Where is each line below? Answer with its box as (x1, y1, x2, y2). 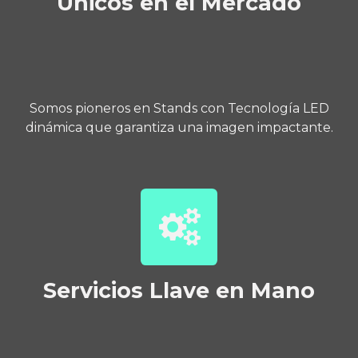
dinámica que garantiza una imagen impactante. (25, 119, 333, 135)
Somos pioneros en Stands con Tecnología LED (29, 100, 329, 116)
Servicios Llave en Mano (43, 276, 315, 304)
